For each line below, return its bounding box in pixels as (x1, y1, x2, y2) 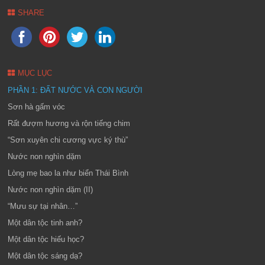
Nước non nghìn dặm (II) (8, 185, 93, 194)
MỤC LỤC (18, 69, 53, 77)
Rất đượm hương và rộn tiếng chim (8, 119, 131, 128)
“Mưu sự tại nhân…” (8, 202, 78, 211)
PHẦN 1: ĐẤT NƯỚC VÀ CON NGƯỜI (8, 86, 143, 95)
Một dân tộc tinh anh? (8, 218, 83, 227)
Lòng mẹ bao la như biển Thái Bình (8, 169, 129, 177)
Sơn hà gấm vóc (8, 102, 66, 111)
